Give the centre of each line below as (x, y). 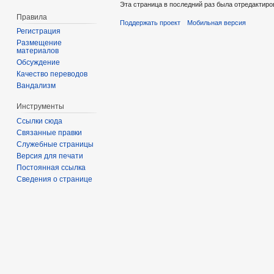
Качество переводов (52, 74)
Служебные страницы (55, 145)
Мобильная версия (217, 22)
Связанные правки (50, 133)
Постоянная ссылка (51, 168)
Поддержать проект (150, 22)
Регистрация (39, 31)
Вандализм (36, 86)
